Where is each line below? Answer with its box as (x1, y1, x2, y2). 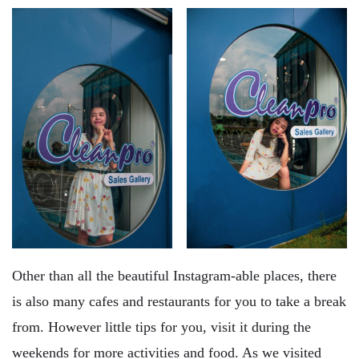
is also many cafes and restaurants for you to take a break (12, 293, 346, 310)
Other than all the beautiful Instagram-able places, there (12, 268, 337, 284)
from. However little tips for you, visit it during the (12, 319, 311, 336)
